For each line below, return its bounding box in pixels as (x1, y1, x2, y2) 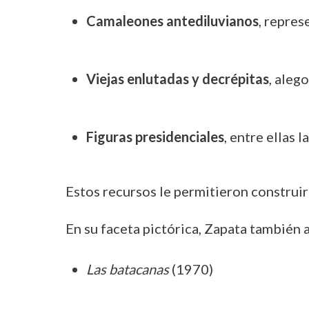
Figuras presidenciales (86, 128, 224, 145)
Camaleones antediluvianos (86, 12, 259, 29)
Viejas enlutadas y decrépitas (86, 70, 269, 87)
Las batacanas (86, 261, 169, 277)
